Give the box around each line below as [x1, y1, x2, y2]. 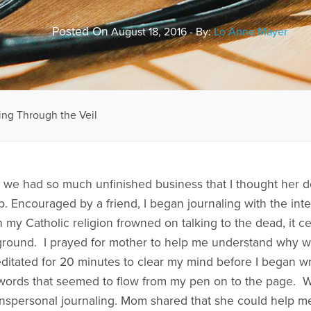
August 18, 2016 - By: [108, 24, 214, 39]
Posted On [51, 24, 108, 39]
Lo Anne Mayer [213, 24, 287, 39]
